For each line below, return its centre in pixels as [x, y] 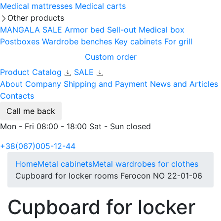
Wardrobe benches [77, 41]
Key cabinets [138, 41]
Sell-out [122, 29]
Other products [36, 18]
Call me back [31, 111]
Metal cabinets [65, 164]
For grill [178, 41]
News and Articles [184, 84]
